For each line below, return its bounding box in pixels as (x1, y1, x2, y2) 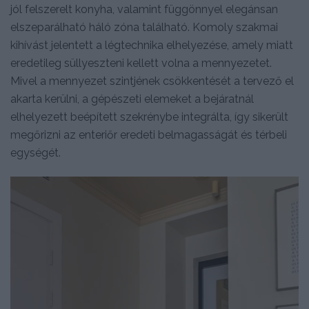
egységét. (10, 146, 61, 159)
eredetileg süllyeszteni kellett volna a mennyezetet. (10, 56, 272, 70)
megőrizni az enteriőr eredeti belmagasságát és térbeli (10, 128, 287, 141)
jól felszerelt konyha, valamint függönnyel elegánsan (10, 2, 278, 16)
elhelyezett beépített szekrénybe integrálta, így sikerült (10, 110, 288, 123)
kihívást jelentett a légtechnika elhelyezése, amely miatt (10, 38, 293, 52)
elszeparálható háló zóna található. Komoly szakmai (10, 20, 278, 34)
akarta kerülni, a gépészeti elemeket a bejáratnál (10, 92, 254, 106)
